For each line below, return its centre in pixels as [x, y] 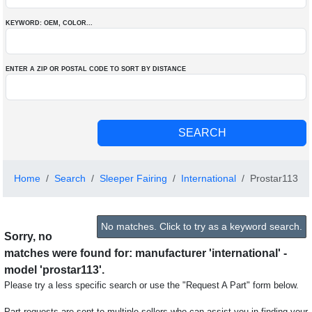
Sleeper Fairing [133, 178]
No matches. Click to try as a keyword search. [202, 226]
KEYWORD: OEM [32, 23]
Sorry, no [28, 236]
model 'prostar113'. [54, 270]
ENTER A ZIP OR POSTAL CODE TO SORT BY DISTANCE [96, 69]
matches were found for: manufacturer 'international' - [146, 253]
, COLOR [72, 23]
